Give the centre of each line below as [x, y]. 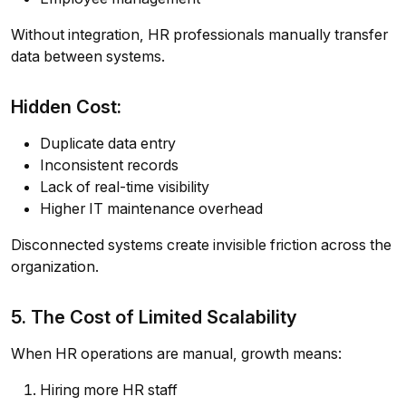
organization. [55, 267]
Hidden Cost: [66, 107]
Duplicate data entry [108, 144]
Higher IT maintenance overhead [151, 209]
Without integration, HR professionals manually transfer [199, 35]
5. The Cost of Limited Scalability [154, 317]
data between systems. [88, 57]
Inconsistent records [109, 165]
